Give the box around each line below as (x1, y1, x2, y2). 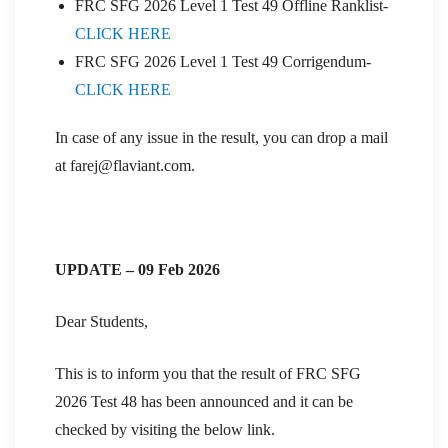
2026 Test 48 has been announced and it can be (55, 392, 353, 410)
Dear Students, (55, 312, 148, 330)
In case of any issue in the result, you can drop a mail (55, 128, 388, 146)
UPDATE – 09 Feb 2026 (55, 260, 220, 278)
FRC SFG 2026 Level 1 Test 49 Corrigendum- (75, 52, 371, 70)
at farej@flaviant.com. (55, 156, 195, 174)
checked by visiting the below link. (55, 420, 275, 438)
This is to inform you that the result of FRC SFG (55, 364, 361, 382)
